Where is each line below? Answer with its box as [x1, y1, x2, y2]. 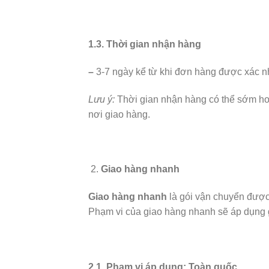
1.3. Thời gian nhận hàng [88, 38, 201, 49]
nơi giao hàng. [88, 109, 150, 119]
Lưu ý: [88, 94, 115, 104]
